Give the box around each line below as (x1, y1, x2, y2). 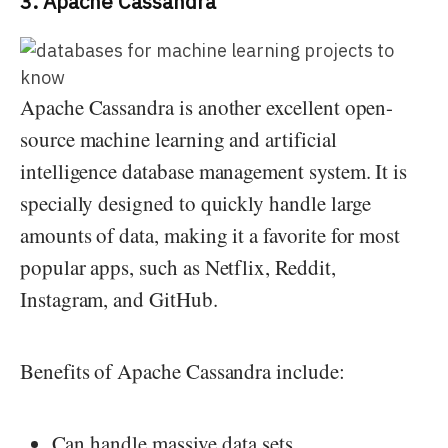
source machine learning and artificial (20, 124, 337, 153)
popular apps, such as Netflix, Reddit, (20, 252, 336, 281)
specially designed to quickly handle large (20, 188, 372, 217)
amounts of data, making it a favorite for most (20, 220, 401, 249)
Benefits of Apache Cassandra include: (20, 356, 345, 385)
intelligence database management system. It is (20, 156, 408, 185)
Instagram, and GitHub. (20, 284, 218, 313)
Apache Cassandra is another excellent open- (20, 92, 394, 121)
